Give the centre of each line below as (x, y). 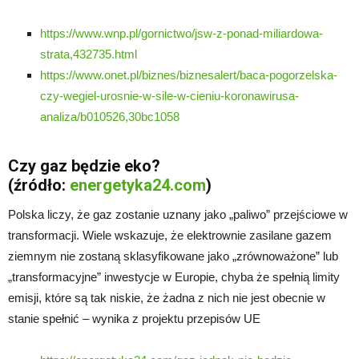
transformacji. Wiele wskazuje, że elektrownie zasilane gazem (170, 235)
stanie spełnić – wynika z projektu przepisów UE (134, 318)
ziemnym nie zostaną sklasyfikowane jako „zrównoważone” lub (173, 256)
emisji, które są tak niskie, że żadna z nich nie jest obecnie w (167, 297)
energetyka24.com (138, 185)
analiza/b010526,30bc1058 (110, 116)
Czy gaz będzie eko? (84, 165)
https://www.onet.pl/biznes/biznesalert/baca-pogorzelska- (189, 75)
